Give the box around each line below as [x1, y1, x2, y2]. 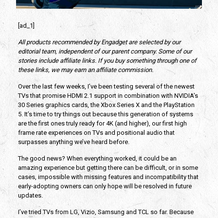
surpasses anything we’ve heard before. [18, 138, 129, 146]
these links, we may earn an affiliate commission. [18, 66, 153, 74]
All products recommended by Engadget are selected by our [18, 38, 181, 46]
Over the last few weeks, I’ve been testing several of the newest [18, 83, 195, 91]
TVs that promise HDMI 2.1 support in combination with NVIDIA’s [18, 92, 198, 100]
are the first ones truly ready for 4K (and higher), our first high [18, 120, 187, 127]
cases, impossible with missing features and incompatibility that [18, 173, 199, 181]
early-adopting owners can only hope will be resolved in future [18, 182, 192, 190]
